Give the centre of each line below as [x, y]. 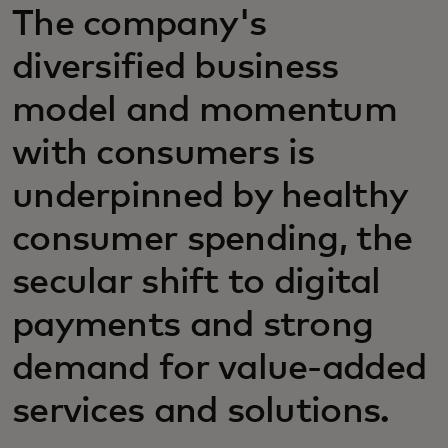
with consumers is [163, 154]
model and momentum [205, 111]
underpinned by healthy [210, 197]
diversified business [175, 68]
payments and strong [193, 326]
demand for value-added [219, 369]
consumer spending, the [212, 240]
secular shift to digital [196, 283]
